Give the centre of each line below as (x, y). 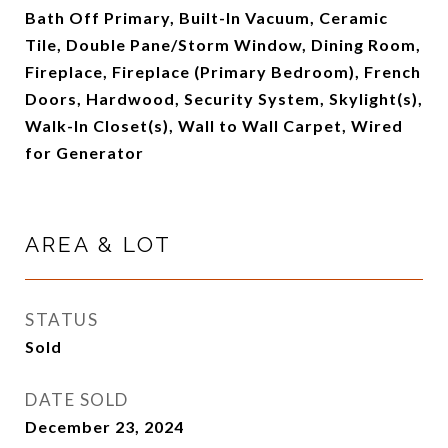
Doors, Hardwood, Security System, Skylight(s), (224, 98)
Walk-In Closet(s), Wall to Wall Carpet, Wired (214, 125)
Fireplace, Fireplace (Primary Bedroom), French (223, 71)
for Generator (84, 152)
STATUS (61, 319)
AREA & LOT (98, 244)
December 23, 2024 (104, 426)
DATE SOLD (77, 399)
